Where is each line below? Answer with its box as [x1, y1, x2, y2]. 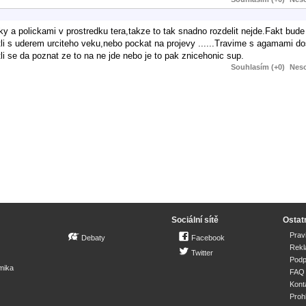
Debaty [81, 234, 105, 242]
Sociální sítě [171, 215, 219, 225]
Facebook [191, 234, 225, 242]
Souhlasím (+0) [231, 62, 285, 71]
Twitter [191, 249, 213, 257]
